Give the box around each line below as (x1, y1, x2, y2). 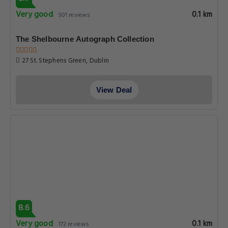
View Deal (96, 85, 132, 94)
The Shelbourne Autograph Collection (16, 35, 154, 43)
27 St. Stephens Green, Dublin (20, 55, 109, 66)
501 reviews (58, 10, 91, 20)
